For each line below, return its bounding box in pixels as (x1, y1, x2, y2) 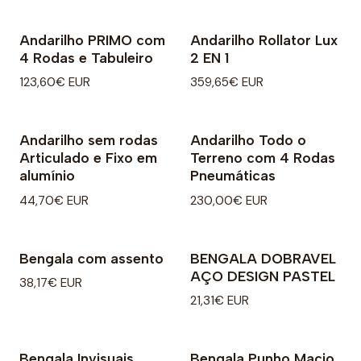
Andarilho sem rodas (19, 131, 158, 149)
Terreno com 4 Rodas (190, 149, 335, 167)
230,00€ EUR (190, 192, 268, 209)
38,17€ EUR (19, 274, 82, 291)
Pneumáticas (190, 167, 276, 185)
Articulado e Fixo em (19, 149, 157, 167)
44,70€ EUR (19, 192, 89, 209)
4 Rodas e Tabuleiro (19, 49, 153, 67)
